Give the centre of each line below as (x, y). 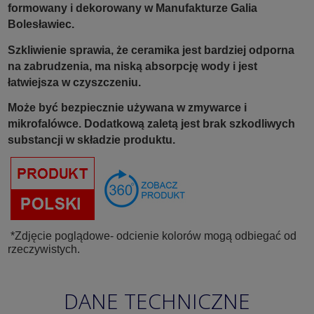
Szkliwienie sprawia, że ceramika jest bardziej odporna (151, 50)
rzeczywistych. (44, 249)
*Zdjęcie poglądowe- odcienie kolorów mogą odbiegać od (152, 235)
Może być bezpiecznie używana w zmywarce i (127, 108)
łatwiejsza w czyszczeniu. (74, 82)
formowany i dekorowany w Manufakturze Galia (132, 8)
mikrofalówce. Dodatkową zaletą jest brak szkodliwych (151, 124)
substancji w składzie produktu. (91, 140)
